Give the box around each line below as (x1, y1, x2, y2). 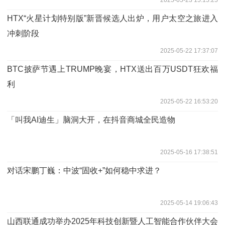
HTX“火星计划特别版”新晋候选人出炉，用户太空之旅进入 (7, 14, 218, 23)
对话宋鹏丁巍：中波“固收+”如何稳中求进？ (7, 166, 161, 175)
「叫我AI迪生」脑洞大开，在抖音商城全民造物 (7, 115, 175, 124)
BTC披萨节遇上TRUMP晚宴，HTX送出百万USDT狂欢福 (7, 64, 218, 73)
